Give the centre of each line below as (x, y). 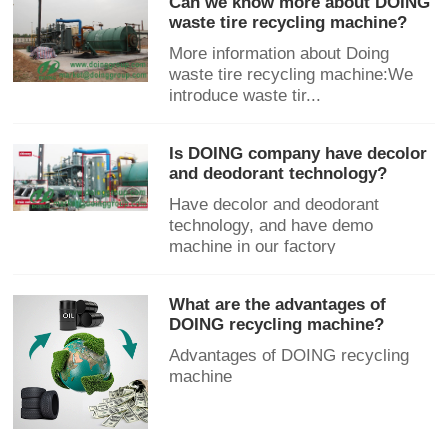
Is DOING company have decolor (298, 153)
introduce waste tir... (245, 95)
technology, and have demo (271, 225)
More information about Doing (279, 53)
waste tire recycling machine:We (291, 74)
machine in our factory (253, 246)
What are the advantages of (278, 304)
